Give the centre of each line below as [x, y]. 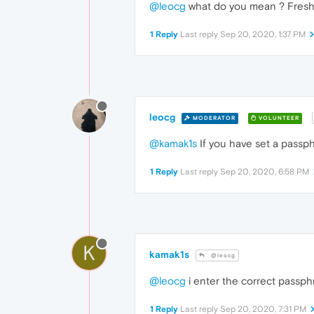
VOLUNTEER [278, 118]
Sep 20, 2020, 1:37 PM [263, 35]
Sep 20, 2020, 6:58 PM [265, 172]
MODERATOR [213, 118]
